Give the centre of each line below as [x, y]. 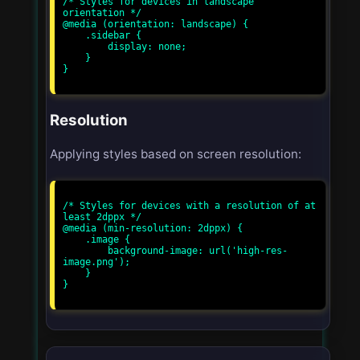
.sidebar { [74, 35]
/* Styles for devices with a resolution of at [189, 205]
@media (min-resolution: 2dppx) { [153, 228]
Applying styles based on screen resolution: [176, 153]
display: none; [85, 46]
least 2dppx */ [102, 217]
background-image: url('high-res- [85, 250]
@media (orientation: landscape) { [155, 24]
